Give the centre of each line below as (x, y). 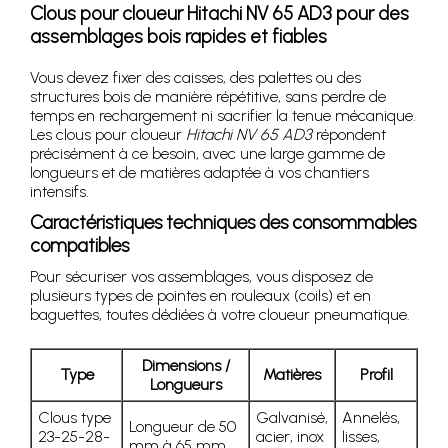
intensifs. (59, 192)
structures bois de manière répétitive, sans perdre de (208, 97)
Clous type (74, 418)
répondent (349, 135)
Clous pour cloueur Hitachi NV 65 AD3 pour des (219, 14)
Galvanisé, (292, 418)
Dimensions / (185, 366)
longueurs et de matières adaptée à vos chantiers (199, 173)
